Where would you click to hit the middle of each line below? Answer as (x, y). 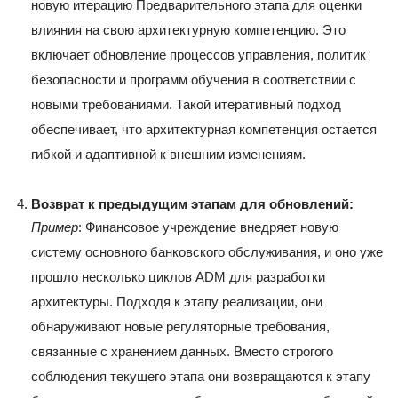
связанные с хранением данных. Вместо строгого (182, 352)
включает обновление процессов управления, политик (199, 55)
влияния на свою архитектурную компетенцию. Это (188, 30)
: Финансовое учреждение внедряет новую (208, 227)
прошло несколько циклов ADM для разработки (178, 277)
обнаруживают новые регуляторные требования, (180, 327)
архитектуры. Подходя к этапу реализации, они (177, 302)
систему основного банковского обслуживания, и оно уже (207, 252)
